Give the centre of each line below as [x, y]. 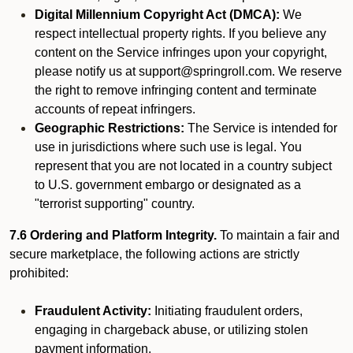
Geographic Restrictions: [110, 128]
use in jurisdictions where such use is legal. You [168, 147]
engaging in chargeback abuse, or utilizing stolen [171, 330]
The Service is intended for [261, 128]
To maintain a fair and [280, 235]
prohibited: [39, 273]
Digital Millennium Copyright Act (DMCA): [157, 15]
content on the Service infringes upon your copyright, [181, 52]
